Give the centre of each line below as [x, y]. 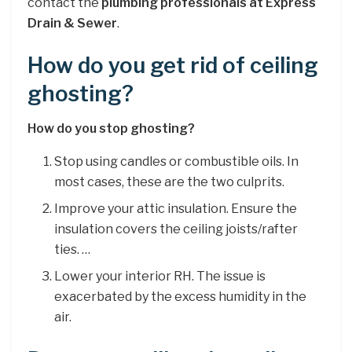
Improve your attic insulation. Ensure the [176, 209]
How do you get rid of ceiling [173, 65]
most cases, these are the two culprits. [170, 182]
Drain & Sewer [72, 24]
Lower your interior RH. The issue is [160, 277]
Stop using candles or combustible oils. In [177, 162]
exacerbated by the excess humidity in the [181, 297]
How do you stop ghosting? [111, 129]
